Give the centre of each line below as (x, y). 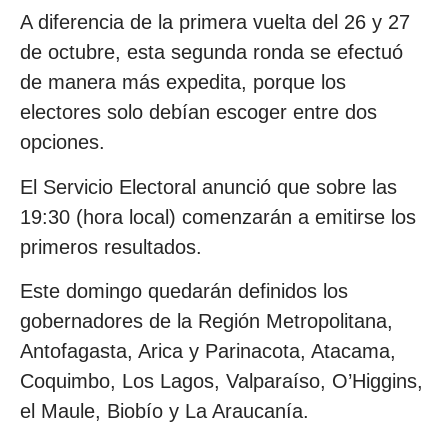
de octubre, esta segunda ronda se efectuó (211, 52)
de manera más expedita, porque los (183, 82)
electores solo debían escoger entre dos (198, 112)
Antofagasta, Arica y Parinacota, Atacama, (208, 351)
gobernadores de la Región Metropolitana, (206, 321)
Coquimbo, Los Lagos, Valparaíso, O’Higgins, (221, 381)
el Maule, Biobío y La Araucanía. (164, 411)
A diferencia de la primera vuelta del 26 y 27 (215, 22)
